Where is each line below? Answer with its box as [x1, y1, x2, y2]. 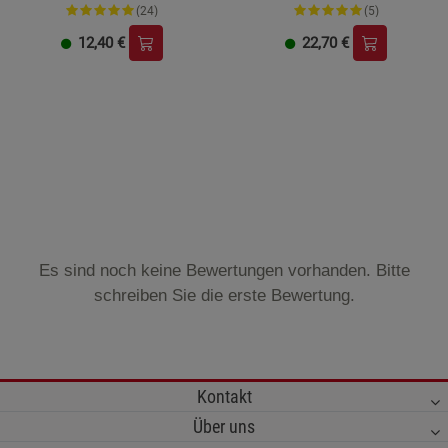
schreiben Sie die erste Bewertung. [93, 286, 355, 306]
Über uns [193, 416, 255, 438]
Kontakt [196, 386, 252, 408]
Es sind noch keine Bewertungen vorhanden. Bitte [38, 261, 410, 281]
